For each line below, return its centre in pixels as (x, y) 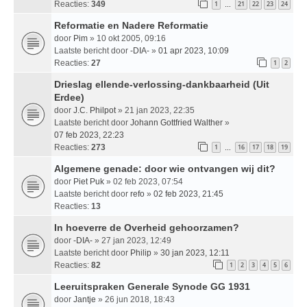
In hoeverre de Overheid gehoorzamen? (147, 227)
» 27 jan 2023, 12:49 (132, 240)
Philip (141, 253)
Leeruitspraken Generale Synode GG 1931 (152, 286)
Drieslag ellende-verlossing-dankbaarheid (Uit (162, 84)
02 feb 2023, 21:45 (188, 194)
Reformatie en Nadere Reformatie (131, 25)
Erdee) (69, 97)
